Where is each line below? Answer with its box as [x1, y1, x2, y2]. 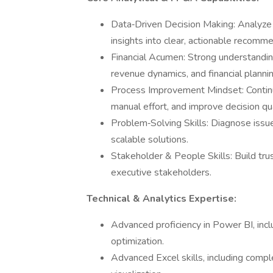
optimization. [111, 235, 164, 248]
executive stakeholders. [111, 166, 211, 179]
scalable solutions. [111, 133, 188, 146]
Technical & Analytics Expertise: [87, 192, 236, 205]
